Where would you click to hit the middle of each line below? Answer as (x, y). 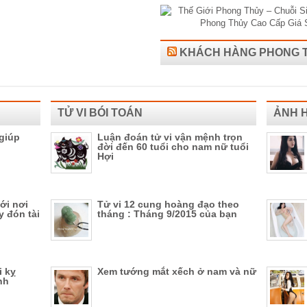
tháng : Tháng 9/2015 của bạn (167, 214)
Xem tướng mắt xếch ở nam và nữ (177, 271)
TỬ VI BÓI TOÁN (100, 113)
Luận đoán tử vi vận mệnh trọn (170, 137)
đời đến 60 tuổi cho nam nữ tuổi (173, 147)
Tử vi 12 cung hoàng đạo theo (168, 204)
